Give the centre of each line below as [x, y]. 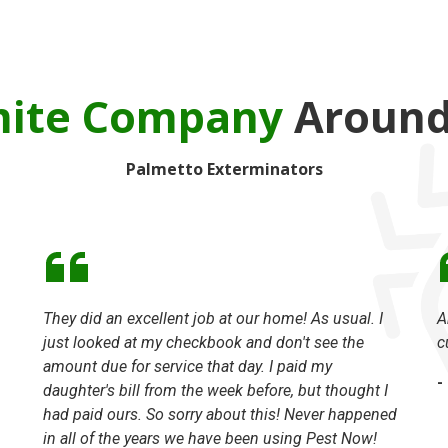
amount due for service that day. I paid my [187, 366]
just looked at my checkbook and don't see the [203, 342]
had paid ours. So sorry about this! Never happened [219, 414]
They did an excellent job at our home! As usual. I [212, 318]
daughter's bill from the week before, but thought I [215, 390]
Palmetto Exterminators [224, 168]
